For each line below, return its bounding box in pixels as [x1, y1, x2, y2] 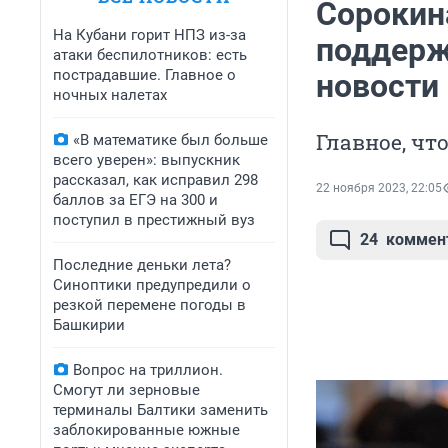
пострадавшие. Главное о [53, 66, 236, 84]
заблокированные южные [53, 421, 240, 439]
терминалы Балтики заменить [53, 401, 268, 419]
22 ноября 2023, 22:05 [316, 181, 442, 196]
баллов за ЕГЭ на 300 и [53, 191, 218, 209]
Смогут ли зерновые [53, 381, 200, 399]
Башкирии [53, 316, 125, 334]
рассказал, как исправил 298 [53, 171, 258, 189]
